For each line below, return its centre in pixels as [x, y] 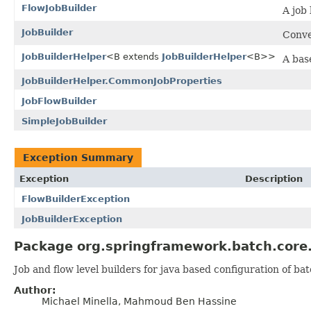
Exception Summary [78, 157]
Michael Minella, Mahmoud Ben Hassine [139, 301]
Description [274, 178]
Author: [35, 290]
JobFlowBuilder [59, 101]
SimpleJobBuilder [64, 121]
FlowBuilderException [76, 199]
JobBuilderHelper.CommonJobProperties [122, 81]
